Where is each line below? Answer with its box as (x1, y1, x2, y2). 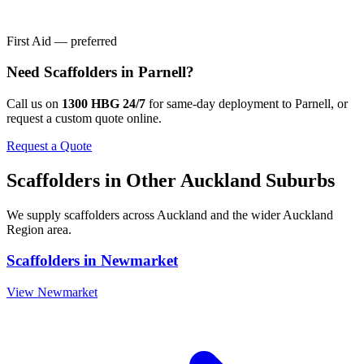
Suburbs (261, 169, 335, 191)
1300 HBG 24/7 (62, 96, 145, 110)
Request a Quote (6, 138, 92, 153)
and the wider (207, 207, 283, 222)
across (119, 207, 157, 222)
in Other (100, 169, 180, 191)
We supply (6, 207, 64, 222)
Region (6, 222, 44, 236)
